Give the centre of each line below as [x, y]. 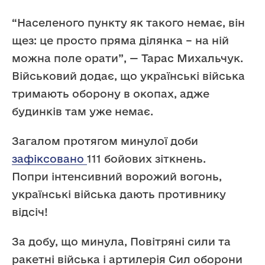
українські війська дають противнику [119, 194]
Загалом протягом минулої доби [105, 140]
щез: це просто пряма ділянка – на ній [120, 40]
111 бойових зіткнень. [146, 158]
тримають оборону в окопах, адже [111, 93]
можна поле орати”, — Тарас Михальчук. [127, 58]
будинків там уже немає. [83, 111]
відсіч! [30, 211]
